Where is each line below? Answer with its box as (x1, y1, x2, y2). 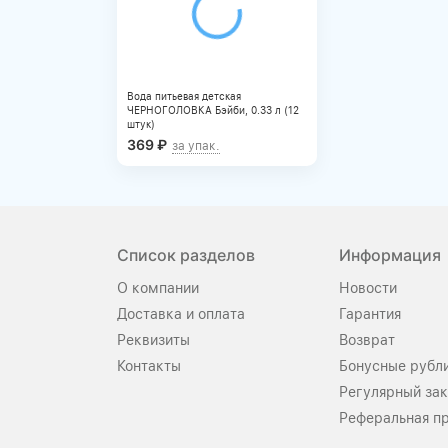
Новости (339, 280, 397, 296)
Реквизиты (117, 332, 190, 348)
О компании (117, 280, 199, 296)
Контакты (117, 358, 181, 374)
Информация (339, 245, 441, 265)
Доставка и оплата (117, 306, 245, 322)
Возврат (339, 332, 395, 348)
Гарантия (339, 306, 401, 322)
